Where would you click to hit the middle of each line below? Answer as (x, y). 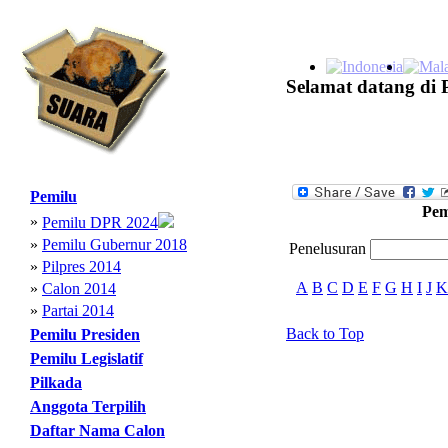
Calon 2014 (79, 288)
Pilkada (56, 382)
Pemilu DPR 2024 (100, 222)
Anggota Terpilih (88, 406)
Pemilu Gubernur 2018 (114, 244)
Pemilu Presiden (85, 334)
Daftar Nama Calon (97, 430)
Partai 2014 (78, 310)
